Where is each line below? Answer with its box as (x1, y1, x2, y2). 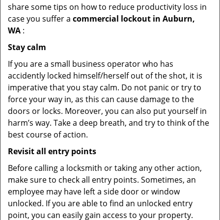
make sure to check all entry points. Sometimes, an (8, 174, 196, 185)
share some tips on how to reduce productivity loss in (8, 1, 207, 12)
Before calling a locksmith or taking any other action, (8, 163, 202, 173)
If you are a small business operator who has (8, 58, 173, 69)
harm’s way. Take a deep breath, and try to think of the (8, 117, 209, 128)
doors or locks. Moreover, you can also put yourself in (8, 106, 207, 116)
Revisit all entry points (8, 146, 96, 157)
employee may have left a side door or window (8, 186, 180, 197)
